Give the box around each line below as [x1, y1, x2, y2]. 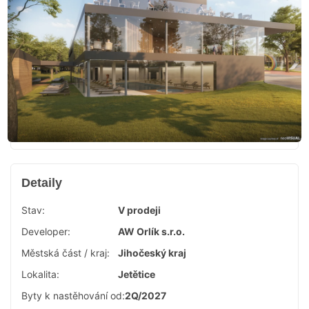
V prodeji [118, 204, 161, 216]
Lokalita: [21, 268, 59, 280]
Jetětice [118, 268, 155, 280]
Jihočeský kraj [118, 247, 186, 259]
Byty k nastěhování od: [21, 290, 125, 301]
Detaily [21, 176, 62, 190]
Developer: [21, 226, 70, 237]
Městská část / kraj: [21, 247, 110, 259]
